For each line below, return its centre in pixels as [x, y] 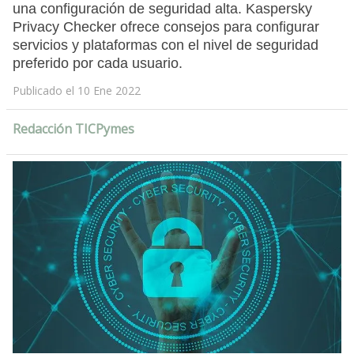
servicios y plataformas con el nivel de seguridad [165, 45]
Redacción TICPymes [73, 129]
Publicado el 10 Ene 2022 [76, 91]
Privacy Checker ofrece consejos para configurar [166, 27]
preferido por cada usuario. [97, 64]
